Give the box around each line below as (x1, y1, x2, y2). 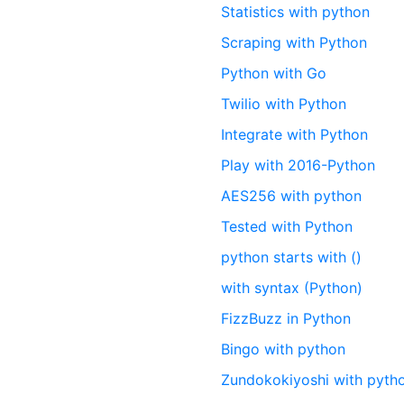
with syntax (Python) (221, 279, 363, 297)
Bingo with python (221, 340, 346, 358)
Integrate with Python (221, 125, 369, 143)
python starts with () (221, 248, 363, 266)
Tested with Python (221, 217, 353, 235)
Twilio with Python (221, 95, 347, 113)
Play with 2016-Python (221, 156, 376, 174)
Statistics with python (221, 3, 371, 21)
